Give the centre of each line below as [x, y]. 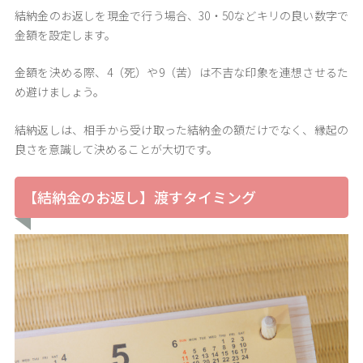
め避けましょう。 [59, 92]
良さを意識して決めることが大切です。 [116, 149]
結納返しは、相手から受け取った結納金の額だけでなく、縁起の [181, 129]
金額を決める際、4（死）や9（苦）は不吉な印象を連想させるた [181, 73]
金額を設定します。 [65, 34]
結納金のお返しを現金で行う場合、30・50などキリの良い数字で [181, 15]
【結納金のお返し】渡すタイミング [139, 197]
